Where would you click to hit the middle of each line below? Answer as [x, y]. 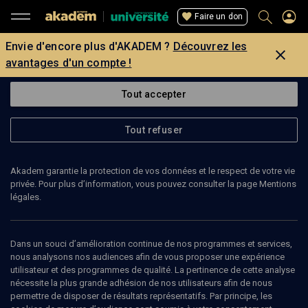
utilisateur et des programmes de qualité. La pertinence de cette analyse [153, 270]
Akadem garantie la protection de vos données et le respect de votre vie [153, 171]
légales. [26, 197]
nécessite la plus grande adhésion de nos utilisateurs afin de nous [141, 283]
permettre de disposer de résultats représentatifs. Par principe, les [141, 296]
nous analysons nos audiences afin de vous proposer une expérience [147, 257]
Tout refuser [154, 130]
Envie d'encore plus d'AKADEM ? [88, 46]
